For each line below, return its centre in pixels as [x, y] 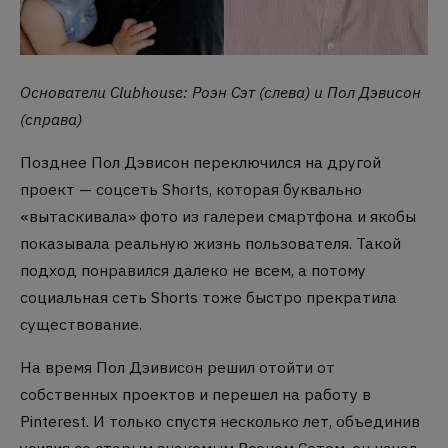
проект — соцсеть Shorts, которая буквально [191, 188]
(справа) [51, 119]
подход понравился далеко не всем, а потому [193, 269]
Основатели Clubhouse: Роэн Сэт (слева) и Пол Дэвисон [220, 92]
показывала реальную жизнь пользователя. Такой [210, 242]
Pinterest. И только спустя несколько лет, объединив [220, 420]
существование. [81, 323]
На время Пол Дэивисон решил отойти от [177, 366]
